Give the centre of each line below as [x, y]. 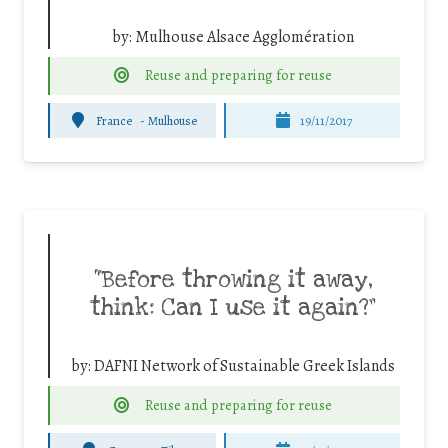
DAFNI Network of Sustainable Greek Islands [244, 366]
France [113, 120]
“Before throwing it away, [233, 280]
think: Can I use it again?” [233, 308]
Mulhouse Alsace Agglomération [244, 36]
